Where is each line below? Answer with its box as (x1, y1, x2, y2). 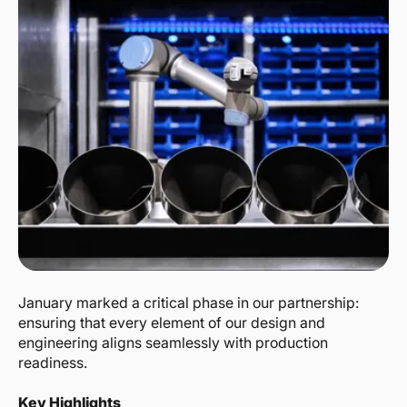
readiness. (18, 353, 87, 372)
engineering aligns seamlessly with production (18, 333, 328, 352)
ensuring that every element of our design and (18, 313, 325, 333)
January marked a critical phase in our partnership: (18, 293, 359, 313)
